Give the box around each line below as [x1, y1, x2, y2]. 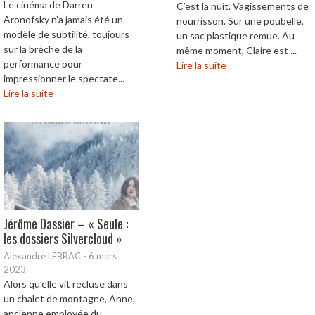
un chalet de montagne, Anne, [4, 292, 135, 305]
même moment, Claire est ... [176, 44, 297, 57]
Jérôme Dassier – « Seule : [4, 214, 128, 233]
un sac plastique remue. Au [176, 30, 295, 42]
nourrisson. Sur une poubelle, [176, 15, 304, 27]
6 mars [89, 250, 117, 262]
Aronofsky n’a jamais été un [4, 13, 123, 26]
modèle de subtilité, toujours [4, 28, 129, 41]
